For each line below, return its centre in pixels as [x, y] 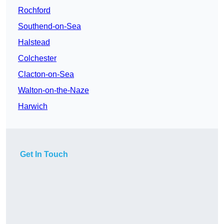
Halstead [34, 42]
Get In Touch [44, 154]
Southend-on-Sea [49, 26]
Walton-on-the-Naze [53, 90]
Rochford [34, 10]
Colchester [37, 58]
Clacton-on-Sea [46, 74]
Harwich [33, 106]
